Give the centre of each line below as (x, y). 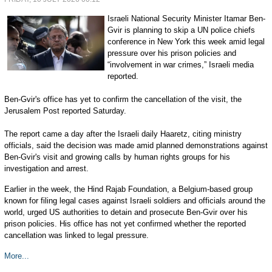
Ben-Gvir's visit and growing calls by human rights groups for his (117, 157)
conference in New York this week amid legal (186, 42)
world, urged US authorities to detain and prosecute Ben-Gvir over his (126, 212)
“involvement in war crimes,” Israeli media (180, 65)
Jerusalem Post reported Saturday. (65, 111)
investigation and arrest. (46, 168)
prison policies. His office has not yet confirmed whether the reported (125, 224)
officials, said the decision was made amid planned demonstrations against (136, 145)
